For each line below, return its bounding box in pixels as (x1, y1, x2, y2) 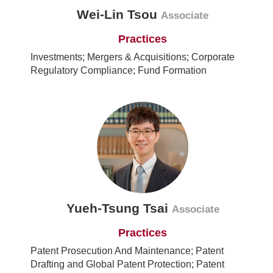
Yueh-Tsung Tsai (66, 201, 172, 216)
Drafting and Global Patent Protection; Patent (30, 259, 224, 270)
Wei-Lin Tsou (77, 7, 161, 22)
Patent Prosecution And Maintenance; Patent (30, 246, 224, 257)
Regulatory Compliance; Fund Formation (30, 65, 207, 76)
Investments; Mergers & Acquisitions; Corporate (30, 52, 235, 63)
